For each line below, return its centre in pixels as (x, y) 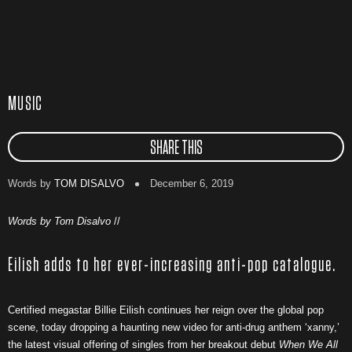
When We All (308, 345)
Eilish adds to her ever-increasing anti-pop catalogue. (172, 266)
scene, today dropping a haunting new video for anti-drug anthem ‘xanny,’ (174, 327)
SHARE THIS (176, 148)
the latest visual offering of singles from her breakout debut (143, 345)
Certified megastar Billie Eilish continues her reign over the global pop (166, 310)
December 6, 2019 (190, 183)
